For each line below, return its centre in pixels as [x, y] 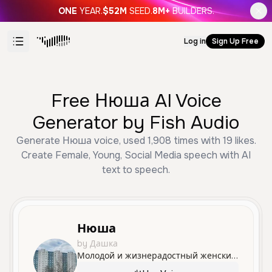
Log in [195, 41]
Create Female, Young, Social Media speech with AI [136, 155]
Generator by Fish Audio [136, 123]
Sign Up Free [235, 41]
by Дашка [97, 243]
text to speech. [136, 170]
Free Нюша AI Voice [136, 101]
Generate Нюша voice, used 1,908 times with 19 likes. [136, 141]
